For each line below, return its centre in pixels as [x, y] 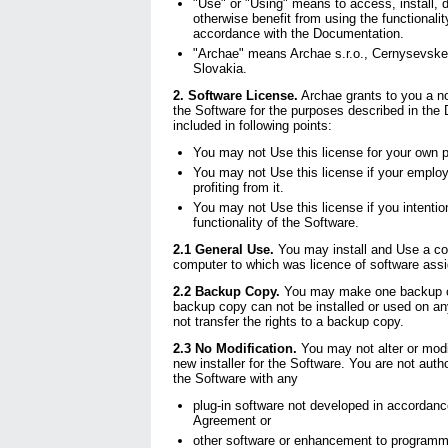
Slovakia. [219, 68]
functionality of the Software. [275, 222]
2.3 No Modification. [234, 348]
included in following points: [252, 125]
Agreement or [231, 420]
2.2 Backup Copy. [226, 291]
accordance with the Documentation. [298, 33]
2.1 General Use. [223, 249]
